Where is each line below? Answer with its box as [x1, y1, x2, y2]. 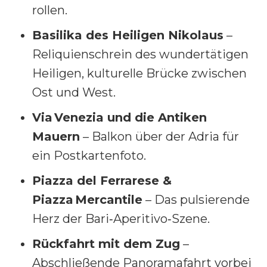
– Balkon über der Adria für [80, 129, 239, 144]
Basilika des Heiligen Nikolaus [32, 27, 223, 42]
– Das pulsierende [142, 192, 250, 207]
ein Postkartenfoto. [32, 148, 146, 163]
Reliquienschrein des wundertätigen [32, 46, 249, 61]
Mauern [32, 129, 80, 144]
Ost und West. [32, 85, 116, 100]
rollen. [32, 2, 67, 17]
